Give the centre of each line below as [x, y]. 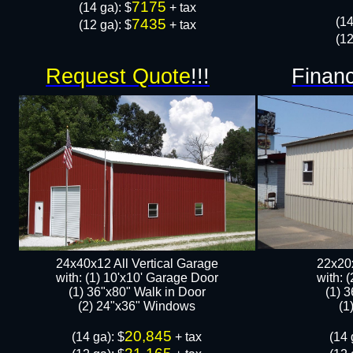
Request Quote [118, 76]
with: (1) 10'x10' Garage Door [137, 278]
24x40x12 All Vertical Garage [137, 264]
